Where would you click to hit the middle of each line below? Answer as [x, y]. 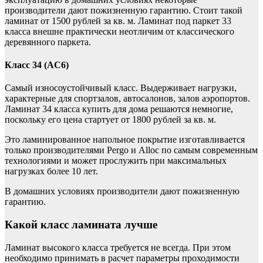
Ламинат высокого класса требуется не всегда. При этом [118, 247]
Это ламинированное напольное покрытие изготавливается [125, 140]
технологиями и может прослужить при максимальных [116, 161]
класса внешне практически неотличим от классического [119, 31]
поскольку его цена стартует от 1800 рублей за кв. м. [110, 120]
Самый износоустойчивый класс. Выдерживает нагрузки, [121, 88]
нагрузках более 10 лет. [51, 171]
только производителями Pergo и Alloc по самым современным [131, 150]
